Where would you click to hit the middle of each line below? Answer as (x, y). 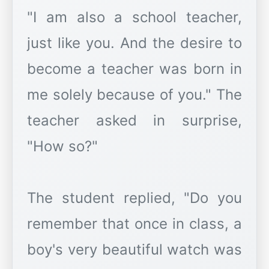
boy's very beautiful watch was (134, 250)
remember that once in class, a (134, 224)
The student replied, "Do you (134, 198)
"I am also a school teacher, (134, 17)
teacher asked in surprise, (134, 121)
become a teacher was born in (134, 69)
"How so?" (62, 147)
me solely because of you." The (134, 95)
